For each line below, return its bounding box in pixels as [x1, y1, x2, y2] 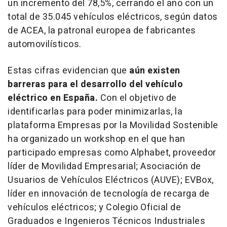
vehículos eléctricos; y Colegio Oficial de [8, 200, 181, 214]
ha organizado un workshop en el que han [8, 132, 185, 146]
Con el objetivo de [98, 91, 177, 105]
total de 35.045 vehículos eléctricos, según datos [8, 10, 218, 24]
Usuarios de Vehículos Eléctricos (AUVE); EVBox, [8, 173, 214, 187]
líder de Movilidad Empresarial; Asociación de [8, 159, 201, 173]
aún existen [129, 63, 180, 78]
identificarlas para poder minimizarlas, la [8, 104, 182, 119]
